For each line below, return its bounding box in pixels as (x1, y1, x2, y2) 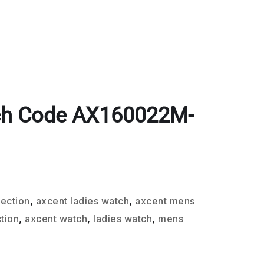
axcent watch (25, 213, 88, 225)
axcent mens (135, 195, 195, 207)
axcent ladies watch (35, 195, 130, 207)
